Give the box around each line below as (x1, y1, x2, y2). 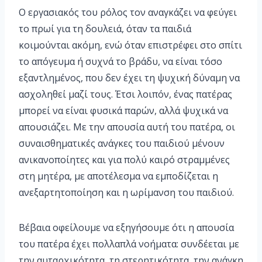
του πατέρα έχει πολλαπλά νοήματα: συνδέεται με (19, 237, 239, 251)
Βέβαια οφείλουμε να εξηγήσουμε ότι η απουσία (19, 221, 234, 235)
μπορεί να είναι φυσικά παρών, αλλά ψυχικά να (19, 104, 228, 118)
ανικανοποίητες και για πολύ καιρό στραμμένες (19, 153, 230, 167)
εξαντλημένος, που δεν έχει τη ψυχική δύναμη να (19, 71, 240, 85)
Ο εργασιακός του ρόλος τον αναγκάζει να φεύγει (19, 6, 237, 19)
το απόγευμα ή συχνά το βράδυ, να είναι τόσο (19, 55, 222, 68)
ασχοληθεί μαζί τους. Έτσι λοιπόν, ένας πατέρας (19, 88, 232, 101)
